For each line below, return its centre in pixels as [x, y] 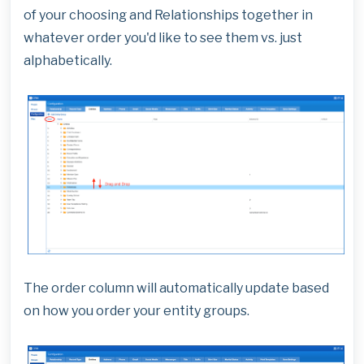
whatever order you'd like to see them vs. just [163, 38]
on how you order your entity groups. [136, 311]
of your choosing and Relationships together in [168, 15]
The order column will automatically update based [176, 288]
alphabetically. [68, 61]
